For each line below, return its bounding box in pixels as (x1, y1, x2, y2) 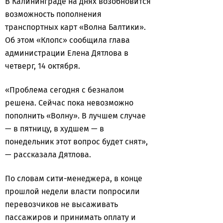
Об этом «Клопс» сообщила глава (5, 35, 130, 45)
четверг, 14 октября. (5, 61, 82, 71)
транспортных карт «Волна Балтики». (5, 22, 146, 32)
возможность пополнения (5, 9, 102, 19)
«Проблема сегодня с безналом (5, 85, 124, 95)
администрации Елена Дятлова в (5, 48, 128, 58)
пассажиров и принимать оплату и (5, 213, 136, 222)
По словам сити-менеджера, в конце (5, 174, 142, 183)
